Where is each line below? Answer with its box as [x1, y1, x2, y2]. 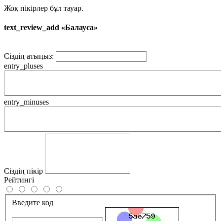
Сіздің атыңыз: [4, 52, 54, 61]
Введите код [12, 198, 53, 207]
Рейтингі [4, 176, 34, 184]
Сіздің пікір [4, 167, 43, 176]
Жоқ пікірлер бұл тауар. [4, 3, 83, 12]
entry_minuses [4, 98, 49, 107]
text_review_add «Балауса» [4, 23, 98, 32]
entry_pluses [4, 62, 43, 71]
